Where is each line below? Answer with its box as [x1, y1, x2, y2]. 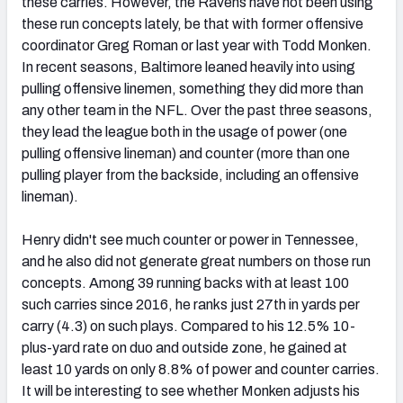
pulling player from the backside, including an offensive [22, 167, 359, 184]
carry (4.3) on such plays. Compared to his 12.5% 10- [22, 318, 355, 335]
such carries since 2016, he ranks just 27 [22, 297, 273, 313]
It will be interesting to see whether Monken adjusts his [22, 383, 360, 399]
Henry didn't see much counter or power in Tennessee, [22, 232, 359, 248]
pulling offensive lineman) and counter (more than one [22, 146, 350, 162]
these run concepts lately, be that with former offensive [22, 16, 363, 32]
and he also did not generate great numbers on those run [22, 254, 371, 270]
